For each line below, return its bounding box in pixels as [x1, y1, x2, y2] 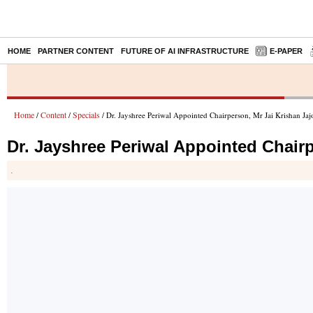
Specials [73, 109, 100, 120]
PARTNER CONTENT [38, 47, 114, 55]
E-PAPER [270, 47, 303, 55]
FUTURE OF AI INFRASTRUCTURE [121, 47, 249, 55]
